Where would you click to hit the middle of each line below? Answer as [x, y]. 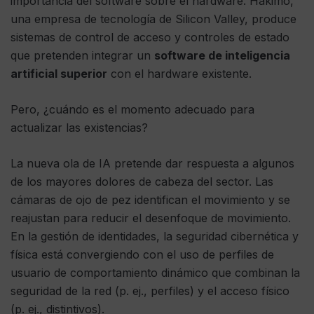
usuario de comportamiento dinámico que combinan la [155, 273]
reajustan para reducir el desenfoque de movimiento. [151, 218]
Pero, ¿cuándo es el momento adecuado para [132, 110]
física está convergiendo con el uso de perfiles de [142, 255]
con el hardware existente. [179, 74]
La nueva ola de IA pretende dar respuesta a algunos [152, 164]
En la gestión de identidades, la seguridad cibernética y [155, 237]
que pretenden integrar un [82, 56]
